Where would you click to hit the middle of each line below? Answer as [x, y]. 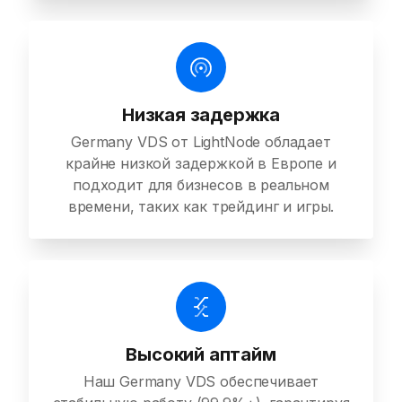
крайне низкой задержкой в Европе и [201, 164]
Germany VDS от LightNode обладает [201, 142]
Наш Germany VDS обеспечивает [201, 382]
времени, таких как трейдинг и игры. [201, 207]
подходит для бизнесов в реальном [201, 185]
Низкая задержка [201, 115]
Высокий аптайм [201, 355]
